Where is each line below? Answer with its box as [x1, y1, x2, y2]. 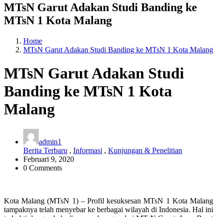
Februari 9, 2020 [23, 155, 74, 163]
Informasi [73, 146, 102, 155]
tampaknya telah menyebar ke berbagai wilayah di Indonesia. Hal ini [4, 205, 213, 214]
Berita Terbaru [23, 146, 67, 155]
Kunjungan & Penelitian [108, 146, 182, 155]
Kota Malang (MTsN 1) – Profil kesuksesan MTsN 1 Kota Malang [4, 196, 213, 205]
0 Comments [23, 163, 62, 172]
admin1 [39, 137, 62, 146]
